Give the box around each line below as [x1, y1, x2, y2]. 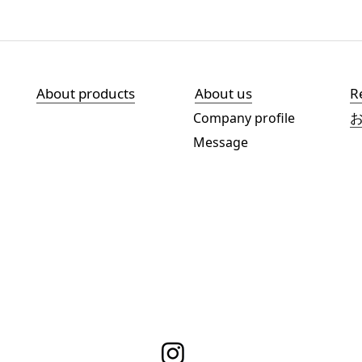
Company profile [179, 109, 295, 127]
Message [179, 133, 248, 151]
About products [36, 84, 135, 103]
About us [194, 84, 252, 103]
